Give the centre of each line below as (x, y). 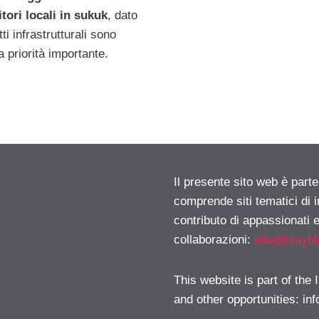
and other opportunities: (238, 299)
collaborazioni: (214, 239)
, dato (122, 15)
